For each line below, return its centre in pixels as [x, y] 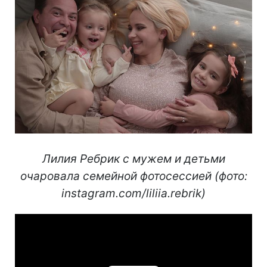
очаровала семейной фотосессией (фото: [133, 176]
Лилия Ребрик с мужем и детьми [133, 159]
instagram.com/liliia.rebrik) [133, 193]
